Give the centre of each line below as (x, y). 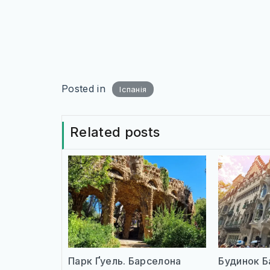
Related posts (115, 132)
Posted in (85, 89)
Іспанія (133, 89)
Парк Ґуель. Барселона (125, 261)
